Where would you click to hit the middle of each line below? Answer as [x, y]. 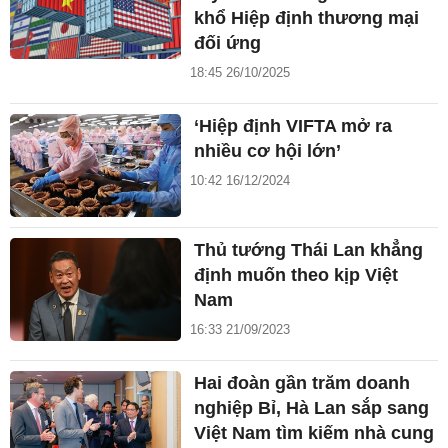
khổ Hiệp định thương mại [307, 18]
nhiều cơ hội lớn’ [268, 151]
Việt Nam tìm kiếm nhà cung [314, 432]
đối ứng [228, 43]
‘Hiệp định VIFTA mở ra [293, 126]
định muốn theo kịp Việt [296, 274]
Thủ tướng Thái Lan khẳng [309, 249]
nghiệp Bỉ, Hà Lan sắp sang [312, 407]
